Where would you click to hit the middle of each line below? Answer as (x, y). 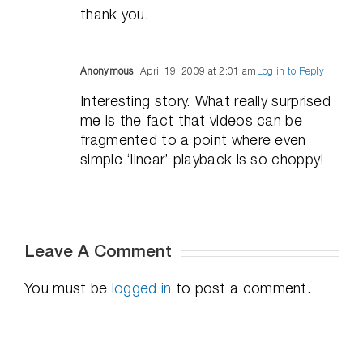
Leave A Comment (98, 252)
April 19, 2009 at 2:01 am (197, 71)
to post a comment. (241, 288)
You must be (68, 288)
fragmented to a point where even (193, 140)
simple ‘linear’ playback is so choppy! (202, 159)
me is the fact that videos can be (191, 120)
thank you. (115, 14)
